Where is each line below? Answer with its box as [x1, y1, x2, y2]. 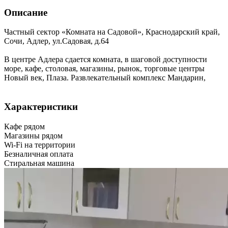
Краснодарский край [146, 27, 218, 37]
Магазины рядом [4, 131, 63, 140]
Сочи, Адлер [4, 37, 48, 46]
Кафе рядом [4, 122, 45, 131]
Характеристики [4, 101, 78, 112]
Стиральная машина [4, 158, 74, 167]
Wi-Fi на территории [4, 140, 75, 149]
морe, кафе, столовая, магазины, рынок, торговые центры [4, 64, 205, 73]
